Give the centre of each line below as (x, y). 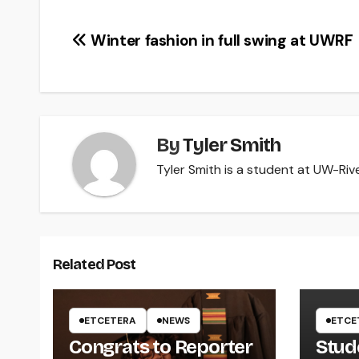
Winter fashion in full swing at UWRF (220, 40)
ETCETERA (110, 320)
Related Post (95, 264)
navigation (131, 79)
